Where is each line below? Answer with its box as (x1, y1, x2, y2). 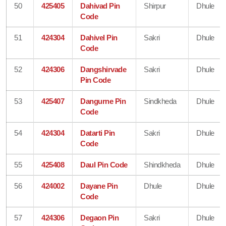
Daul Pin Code (80, 160, 128, 169)
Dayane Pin (80, 181, 118, 190)
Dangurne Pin (80, 96, 126, 105)
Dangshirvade (80, 65, 127, 74)
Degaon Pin (80, 213, 119, 222)
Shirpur (144, 1, 166, 10)
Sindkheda (144, 96, 177, 105)
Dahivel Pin (80, 33, 118, 42)
